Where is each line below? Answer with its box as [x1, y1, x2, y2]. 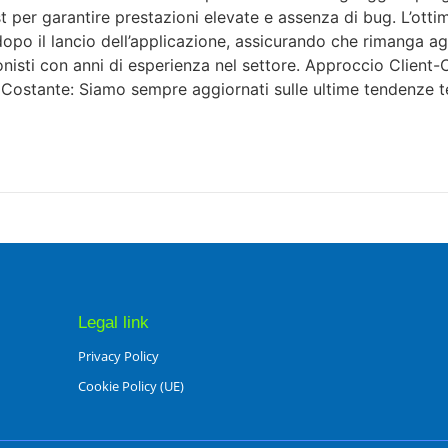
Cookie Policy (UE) [77, 376, 184, 395]
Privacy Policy [77, 346, 159, 365]
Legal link [77, 312, 149, 332]
